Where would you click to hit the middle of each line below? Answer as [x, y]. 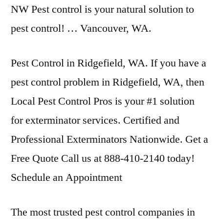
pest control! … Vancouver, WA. [81, 28]
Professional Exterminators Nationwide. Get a [109, 139]
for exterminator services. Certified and [95, 120]
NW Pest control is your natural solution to [102, 9]
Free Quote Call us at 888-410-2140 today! [103, 158]
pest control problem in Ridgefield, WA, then [108, 82]
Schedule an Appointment [66, 177]
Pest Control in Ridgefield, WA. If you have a [109, 63]
